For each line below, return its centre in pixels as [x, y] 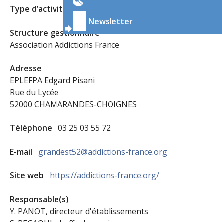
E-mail [22, 152]
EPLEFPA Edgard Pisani [52, 80]
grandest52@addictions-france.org [103, 152]
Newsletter [111, 21]
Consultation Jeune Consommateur [139, 9]
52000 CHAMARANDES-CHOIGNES [73, 104]
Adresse [27, 68]
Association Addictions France [65, 45]
